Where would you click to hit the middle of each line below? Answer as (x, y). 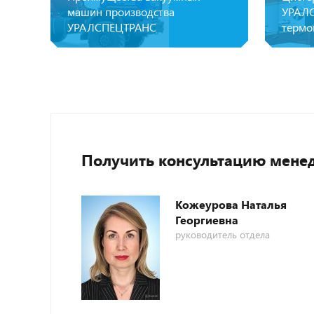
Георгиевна (207, 219)
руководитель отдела (223, 234)
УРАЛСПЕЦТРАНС (112, 27)
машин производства (121, 11)
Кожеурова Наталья (231, 204)
